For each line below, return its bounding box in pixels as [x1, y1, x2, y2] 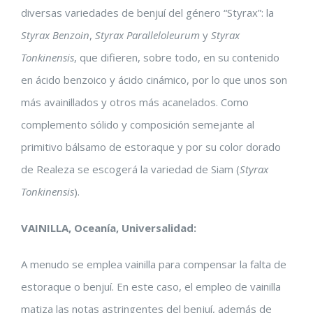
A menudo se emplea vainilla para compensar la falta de [21, 257, 286, 271]
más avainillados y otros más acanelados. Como [21, 95, 249, 109]
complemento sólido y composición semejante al [21, 117, 254, 131]
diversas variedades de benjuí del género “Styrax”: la [21, 6, 274, 20]
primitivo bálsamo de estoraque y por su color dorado [21, 140, 281, 154]
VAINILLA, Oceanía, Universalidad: [21, 221, 196, 235]
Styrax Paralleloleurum [95, 28, 200, 42]
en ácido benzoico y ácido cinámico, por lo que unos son [21, 73, 287, 87]
